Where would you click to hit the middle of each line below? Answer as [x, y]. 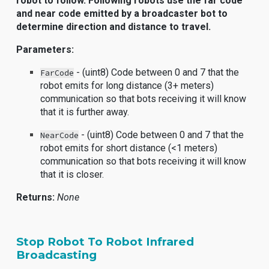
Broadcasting [57, 255]
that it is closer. [72, 174]
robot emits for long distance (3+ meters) [127, 86]
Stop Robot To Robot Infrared [105, 242]
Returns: [37, 197]
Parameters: [45, 50]
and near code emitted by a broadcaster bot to [122, 14]
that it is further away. [85, 112]
